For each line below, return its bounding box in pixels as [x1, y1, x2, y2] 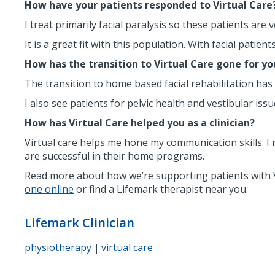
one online [25, 182, 74, 196]
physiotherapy [25, 241, 91, 254]
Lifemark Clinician [25, 214, 134, 231]
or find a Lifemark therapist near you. [74, 182, 248, 196]
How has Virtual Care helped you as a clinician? [25, 116, 255, 130]
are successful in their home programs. [25, 149, 204, 163]
